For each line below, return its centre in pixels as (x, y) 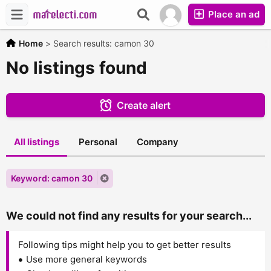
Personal (98, 142)
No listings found (77, 68)
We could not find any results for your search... (129, 216)
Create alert (144, 105)
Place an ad (233, 14)
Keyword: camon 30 (52, 178)
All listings (37, 142)
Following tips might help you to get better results (125, 245)
